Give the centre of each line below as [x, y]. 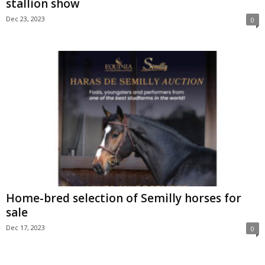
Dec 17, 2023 [25, 227]
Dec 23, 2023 [25, 19]
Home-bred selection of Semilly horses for [124, 198]
